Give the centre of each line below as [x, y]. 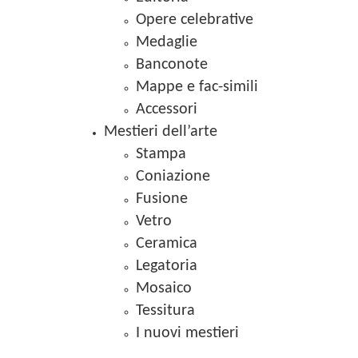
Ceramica [166, 244]
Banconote [171, 65]
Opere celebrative [194, 20]
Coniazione [173, 177]
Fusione [161, 199]
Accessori [166, 109]
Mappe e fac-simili [197, 87]
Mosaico [163, 288]
